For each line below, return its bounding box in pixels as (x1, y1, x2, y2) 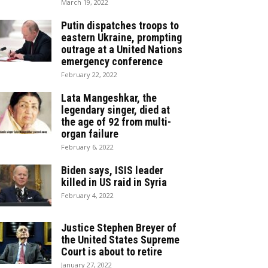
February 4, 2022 (61, 191, 114, 200)
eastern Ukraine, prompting (61, 31, 182, 44)
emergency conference (61, 55, 163, 68)
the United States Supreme (61, 233, 179, 246)
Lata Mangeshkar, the (61, 92, 157, 104)
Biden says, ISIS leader (61, 164, 163, 176)
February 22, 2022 (61, 70, 117, 79)
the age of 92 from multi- (61, 115, 171, 128)
